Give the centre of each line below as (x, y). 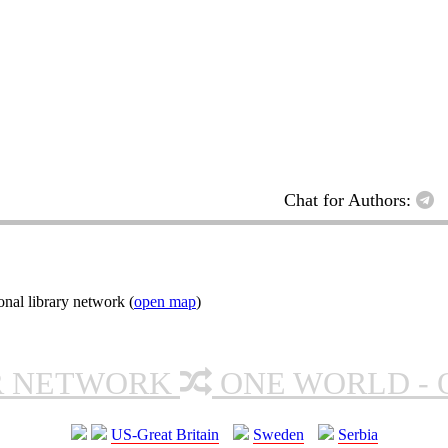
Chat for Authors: (350, 200)
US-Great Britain (164, 435)
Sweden (278, 435)
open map (165, 302)
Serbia (357, 435)
